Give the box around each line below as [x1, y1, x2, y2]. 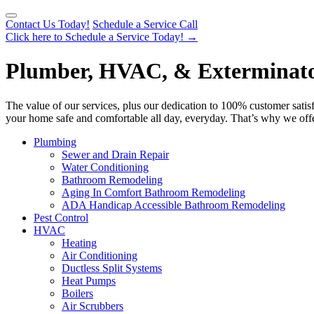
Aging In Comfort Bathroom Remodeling [62, 186, 245, 198]
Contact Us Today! [6, 18, 90, 30]
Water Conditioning [62, 161, 149, 173]
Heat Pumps [62, 274, 116, 287]
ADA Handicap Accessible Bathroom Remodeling [62, 198, 285, 211]
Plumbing [34, 135, 76, 148]
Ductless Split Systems [62, 261, 162, 274]
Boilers [62, 287, 93, 299]
